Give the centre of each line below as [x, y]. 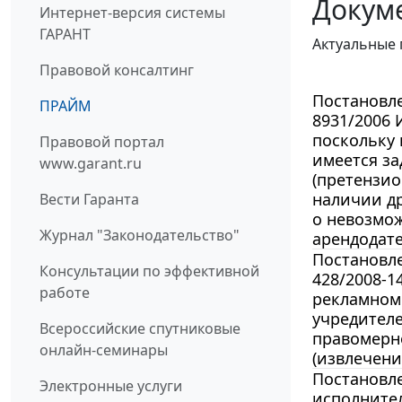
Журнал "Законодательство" [140, 236]
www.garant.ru [91, 164]
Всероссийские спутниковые [140, 329]
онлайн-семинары [104, 350]
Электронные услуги [111, 386]
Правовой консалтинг [117, 70]
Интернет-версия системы [132, 13]
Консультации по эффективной [149, 271]
